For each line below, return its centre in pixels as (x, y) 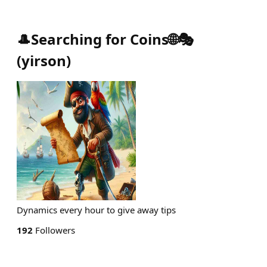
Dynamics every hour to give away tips (96, 210)
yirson (44, 60)
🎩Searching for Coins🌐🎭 (105, 39)
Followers (54, 230)
